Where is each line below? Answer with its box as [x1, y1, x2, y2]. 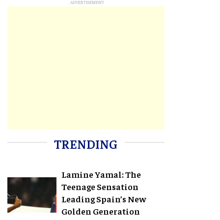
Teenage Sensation [61, 181, 139, 192]
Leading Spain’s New [61, 193, 147, 205]
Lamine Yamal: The [61, 168, 141, 180]
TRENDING [54, 136, 118, 152]
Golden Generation [61, 205, 140, 217]
